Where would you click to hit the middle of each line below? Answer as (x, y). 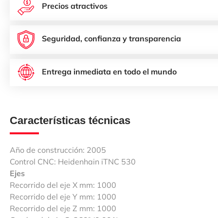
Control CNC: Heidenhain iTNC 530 (73, 161)
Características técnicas (70, 120)
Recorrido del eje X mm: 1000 (63, 185)
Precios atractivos (75, 6)
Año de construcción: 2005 (58, 150)
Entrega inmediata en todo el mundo (109, 71)
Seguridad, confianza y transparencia (111, 39)
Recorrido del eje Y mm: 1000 (63, 196)
